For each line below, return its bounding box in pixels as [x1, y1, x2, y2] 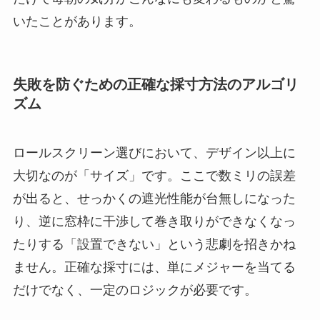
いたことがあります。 [12, 14, 141, 29]
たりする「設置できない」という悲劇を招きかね [12, 237, 296, 252]
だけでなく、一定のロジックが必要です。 [12, 283, 257, 298]
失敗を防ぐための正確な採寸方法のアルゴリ [12, 76, 299, 92]
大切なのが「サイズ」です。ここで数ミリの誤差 [12, 169, 296, 184]
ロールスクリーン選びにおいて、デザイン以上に [12, 146, 296, 161]
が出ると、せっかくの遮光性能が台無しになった [12, 191, 296, 206]
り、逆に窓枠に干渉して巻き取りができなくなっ [12, 214, 296, 229]
